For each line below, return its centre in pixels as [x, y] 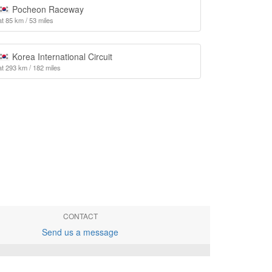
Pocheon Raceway [46, 9]
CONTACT [80, 216]
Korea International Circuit [61, 56]
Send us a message [80, 232]
